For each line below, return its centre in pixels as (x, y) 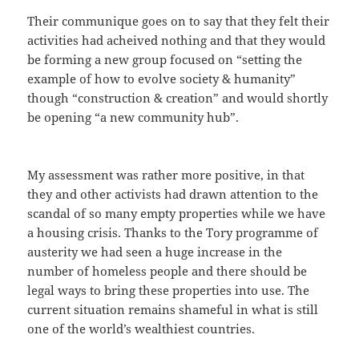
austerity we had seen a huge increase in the (155, 252)
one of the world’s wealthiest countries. (141, 329)
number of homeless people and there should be (167, 271)
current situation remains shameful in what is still (173, 310)
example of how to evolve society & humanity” (162, 79)
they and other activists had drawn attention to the (173, 194)
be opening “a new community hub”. (133, 117)
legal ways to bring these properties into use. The (169, 290)
